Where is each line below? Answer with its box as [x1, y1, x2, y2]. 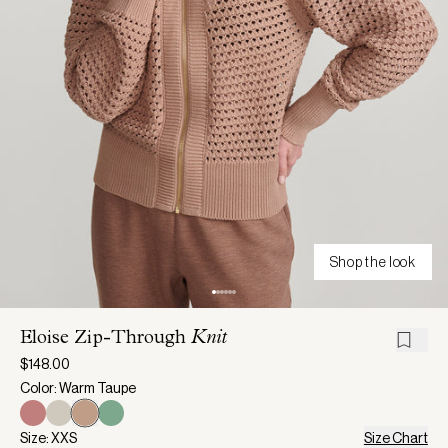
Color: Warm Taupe [20, 379, 136, 396]
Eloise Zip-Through [20, 329, 191, 349]
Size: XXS [20, 429, 77, 446]
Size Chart [363, 429, 428, 446]
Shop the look [329, 253, 416, 270]
